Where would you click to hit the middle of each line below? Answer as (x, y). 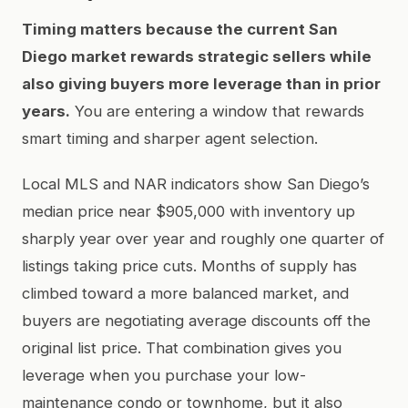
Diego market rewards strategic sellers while (197, 56)
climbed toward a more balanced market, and (185, 293)
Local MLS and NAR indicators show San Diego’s (196, 184)
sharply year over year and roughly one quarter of (203, 238)
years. (46, 111)
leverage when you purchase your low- (164, 375)
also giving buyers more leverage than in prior (201, 83)
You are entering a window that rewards (217, 111)
